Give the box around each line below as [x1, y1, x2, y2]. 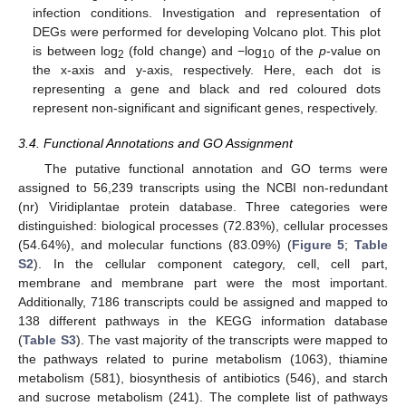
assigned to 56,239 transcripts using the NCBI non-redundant [18, 179, 388, 195]
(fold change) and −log [124, 43, 263, 59]
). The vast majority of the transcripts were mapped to [75, 332, 389, 347]
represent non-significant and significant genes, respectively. [33, 101, 379, 116]
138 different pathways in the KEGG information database [18, 313, 388, 328]
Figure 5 [291, 237, 345, 252]
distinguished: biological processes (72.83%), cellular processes [18, 217, 388, 233]
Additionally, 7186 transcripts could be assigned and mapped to [18, 294, 388, 309]
